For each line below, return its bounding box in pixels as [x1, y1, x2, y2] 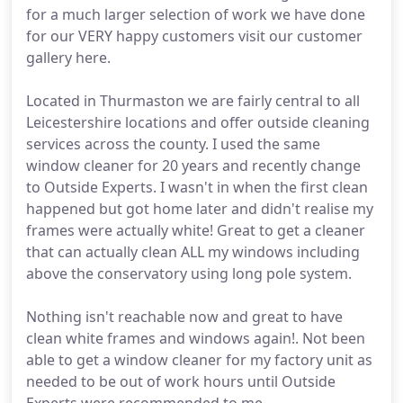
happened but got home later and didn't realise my [26, 199, 373, 219]
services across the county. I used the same [26, 134, 320, 154]
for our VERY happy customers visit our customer [26, 26, 363, 46]
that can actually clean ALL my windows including [26, 242, 360, 262]
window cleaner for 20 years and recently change [26, 156, 361, 175]
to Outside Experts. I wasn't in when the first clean [26, 177, 368, 197]
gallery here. [26, 48, 111, 67]
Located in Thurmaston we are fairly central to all [26, 91, 360, 111]
